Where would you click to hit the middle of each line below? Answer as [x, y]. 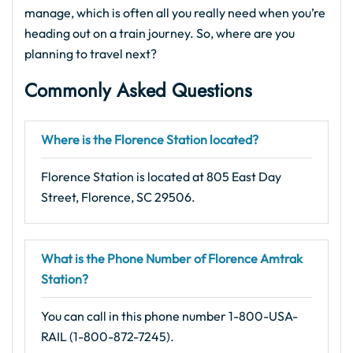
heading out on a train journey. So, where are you [160, 33]
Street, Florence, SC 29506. [118, 197]
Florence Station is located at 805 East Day [161, 177]
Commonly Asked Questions [138, 91]
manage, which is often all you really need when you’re [175, 13]
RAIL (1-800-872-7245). [108, 337]
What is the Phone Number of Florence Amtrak [172, 259]
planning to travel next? [91, 54]
